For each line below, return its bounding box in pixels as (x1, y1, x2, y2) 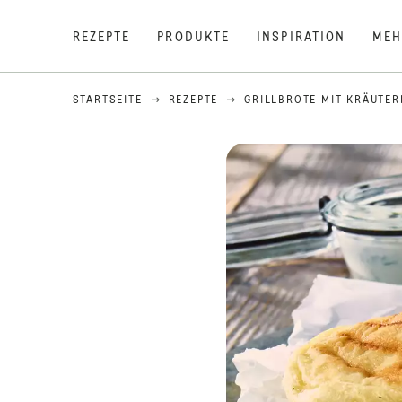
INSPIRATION (257, 31, 346, 44)
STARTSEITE (72, 95, 143, 106)
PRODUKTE (157, 31, 231, 44)
